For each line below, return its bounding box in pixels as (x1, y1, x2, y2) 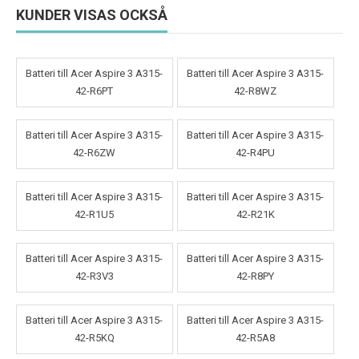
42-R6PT (75, 85, 114, 98)
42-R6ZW (73, 147, 116, 159)
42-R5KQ (74, 332, 115, 345)
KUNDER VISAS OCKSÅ (16, 6, 167, 24)
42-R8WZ (234, 85, 277, 98)
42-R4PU (236, 147, 276, 159)
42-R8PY (236, 270, 275, 283)
